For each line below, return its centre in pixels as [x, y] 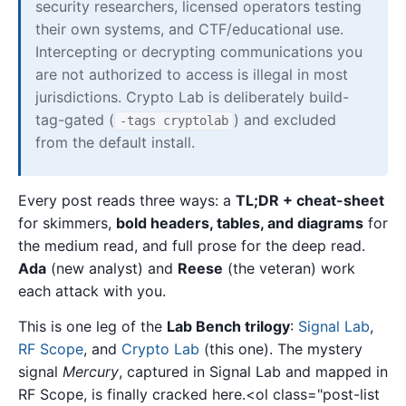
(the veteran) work [289, 268]
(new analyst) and [112, 268]
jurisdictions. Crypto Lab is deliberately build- [192, 97]
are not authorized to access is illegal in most [192, 75]
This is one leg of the [92, 327]
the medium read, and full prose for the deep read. [192, 245]
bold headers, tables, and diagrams [240, 222]
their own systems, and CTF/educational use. [189, 29]
